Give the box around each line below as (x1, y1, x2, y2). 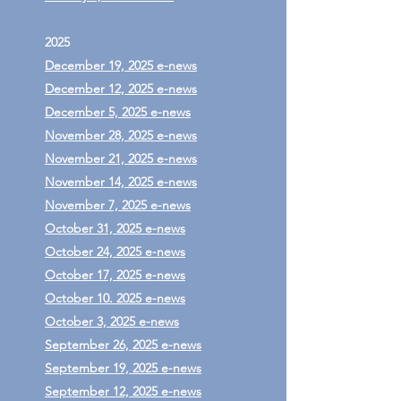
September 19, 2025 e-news (45, 360, 201, 376)
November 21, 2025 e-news (45, 150, 197, 166)
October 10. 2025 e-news (45, 290, 185, 306)
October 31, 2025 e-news (45, 220, 185, 236)
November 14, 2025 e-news (45, 174, 197, 190)
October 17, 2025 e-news (45, 267, 185, 283)
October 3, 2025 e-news (45, 313, 179, 329)
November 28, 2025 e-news (45, 127, 197, 143)
